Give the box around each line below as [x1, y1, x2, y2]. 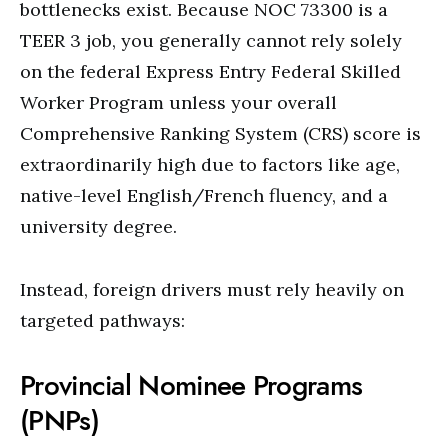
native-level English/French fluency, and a [20, 184, 388, 207]
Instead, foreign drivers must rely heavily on [20, 278, 404, 301]
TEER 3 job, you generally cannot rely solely [20, 29, 402, 52]
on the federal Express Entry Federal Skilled [20, 60, 401, 83]
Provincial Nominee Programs [20, 366, 363, 405]
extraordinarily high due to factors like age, [20, 153, 400, 176]
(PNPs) [20, 401, 99, 440]
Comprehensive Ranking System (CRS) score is [20, 122, 421, 145]
